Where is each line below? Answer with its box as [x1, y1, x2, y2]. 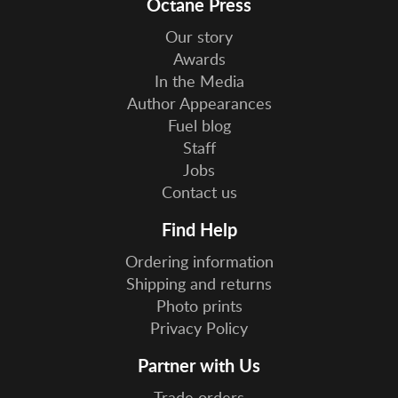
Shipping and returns [126, 273, 272, 295]
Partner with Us [138, 353, 260, 378]
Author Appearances [126, 92, 272, 115]
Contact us [161, 181, 237, 203]
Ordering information [124, 251, 274, 273]
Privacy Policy [150, 317, 248, 339]
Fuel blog [167, 115, 231, 137]
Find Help [161, 217, 237, 243]
